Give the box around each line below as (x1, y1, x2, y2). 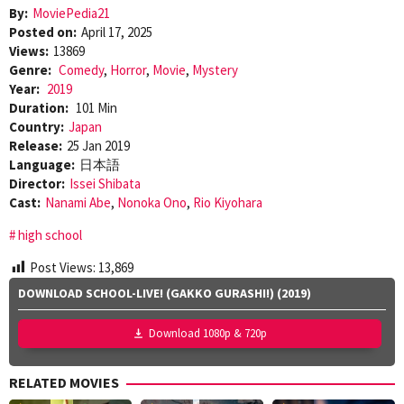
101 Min (76, 98, 117, 116)
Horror (110, 60, 146, 78)
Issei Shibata (69, 174, 141, 192)
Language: (9, 155, 75, 173)
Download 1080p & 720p (149, 326, 267, 342)
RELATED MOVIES (9, 373, 119, 392)
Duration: (9, 98, 71, 116)
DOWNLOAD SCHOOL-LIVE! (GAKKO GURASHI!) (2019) (18, 285, 311, 302)
